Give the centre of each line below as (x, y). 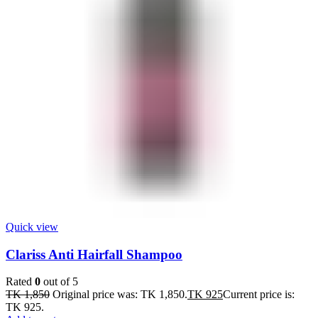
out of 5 (59, 282)
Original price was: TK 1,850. (120, 295)
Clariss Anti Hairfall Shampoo (94, 254)
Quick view (32, 226)
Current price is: (259, 295)
